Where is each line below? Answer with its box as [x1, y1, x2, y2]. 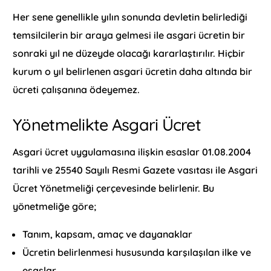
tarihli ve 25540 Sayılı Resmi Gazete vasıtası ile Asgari [13, 163, 258, 176]
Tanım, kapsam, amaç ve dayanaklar [22, 227, 193, 240]
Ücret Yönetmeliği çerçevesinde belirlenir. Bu [13, 181, 215, 194]
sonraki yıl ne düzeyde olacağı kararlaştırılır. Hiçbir [13, 47, 246, 60]
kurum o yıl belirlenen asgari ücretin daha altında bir [13, 65, 253, 78]
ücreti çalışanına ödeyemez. [13, 83, 140, 96]
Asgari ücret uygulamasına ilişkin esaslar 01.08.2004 [13, 145, 252, 158]
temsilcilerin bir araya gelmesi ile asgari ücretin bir [13, 29, 246, 42]
